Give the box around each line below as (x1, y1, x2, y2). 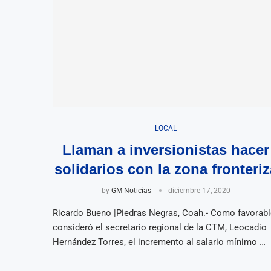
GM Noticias (111, 186, 151, 195)
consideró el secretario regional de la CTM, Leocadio (53, 221, 267, 233)
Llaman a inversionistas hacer (62, 141, 270, 158)
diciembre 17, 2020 (168, 186, 230, 195)
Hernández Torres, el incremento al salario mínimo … (53, 236, 266, 247)
